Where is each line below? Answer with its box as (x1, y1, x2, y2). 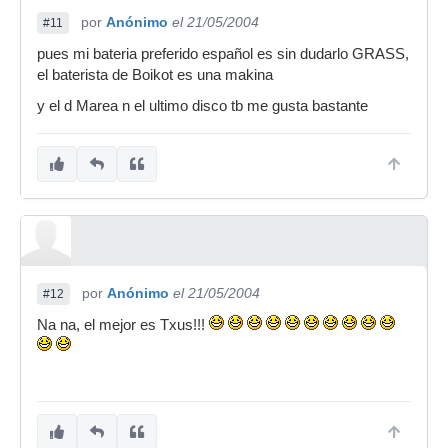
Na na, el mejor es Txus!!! (37, 317, 209, 333)
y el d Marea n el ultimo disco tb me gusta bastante (37, 98, 368, 114)
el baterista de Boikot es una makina (37, 67, 273, 83)
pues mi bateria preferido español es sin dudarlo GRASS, (37, 46, 409, 62)
